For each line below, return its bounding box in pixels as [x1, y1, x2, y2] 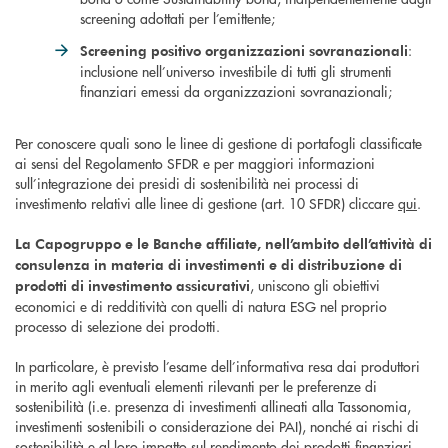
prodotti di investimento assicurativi [15, 276, 250, 295]
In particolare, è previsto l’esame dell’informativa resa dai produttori [15, 356, 420, 376]
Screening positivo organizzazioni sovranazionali [80, 41, 408, 60]
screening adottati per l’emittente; [80, 8, 275, 28]
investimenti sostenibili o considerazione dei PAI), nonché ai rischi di [15, 416, 419, 436]
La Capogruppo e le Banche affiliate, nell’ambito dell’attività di [15, 234, 432, 253]
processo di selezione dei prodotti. [15, 316, 220, 336]
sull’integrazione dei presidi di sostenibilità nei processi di [15, 173, 359, 193]
